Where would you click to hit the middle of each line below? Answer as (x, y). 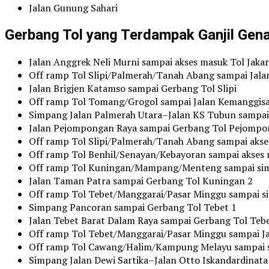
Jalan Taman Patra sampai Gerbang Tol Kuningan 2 (141, 180)
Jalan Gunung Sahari (73, 8)
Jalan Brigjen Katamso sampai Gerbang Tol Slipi (133, 88)
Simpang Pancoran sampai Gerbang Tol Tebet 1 (133, 207)
